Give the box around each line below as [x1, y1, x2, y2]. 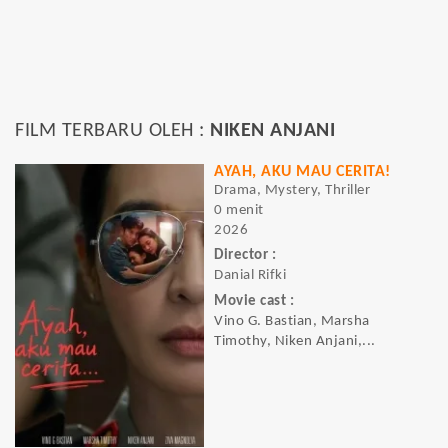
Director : [214, 248, 276, 264]
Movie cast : [214, 293, 294, 309]
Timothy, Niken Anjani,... [214, 333, 376, 349]
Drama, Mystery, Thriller [214, 183, 370, 198]
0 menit [214, 203, 264, 218]
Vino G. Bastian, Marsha [214, 313, 370, 329]
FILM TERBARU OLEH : [15, 121, 210, 141]
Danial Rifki [214, 268, 286, 284]
